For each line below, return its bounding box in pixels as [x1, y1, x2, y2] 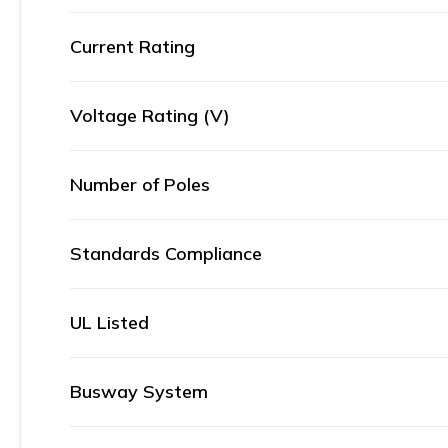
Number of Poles [70, 173, 210, 196]
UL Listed [70, 311, 149, 334]
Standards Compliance [70, 242, 262, 265]
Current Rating [70, 35, 195, 58]
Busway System [70, 380, 208, 403]
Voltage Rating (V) [70, 104, 230, 127]
